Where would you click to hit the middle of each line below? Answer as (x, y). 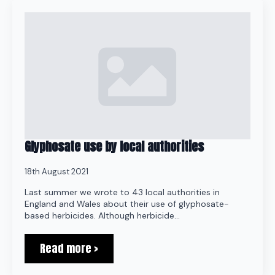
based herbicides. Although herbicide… (102, 215)
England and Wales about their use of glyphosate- (127, 204)
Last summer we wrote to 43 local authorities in (122, 192)
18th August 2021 (56, 172)
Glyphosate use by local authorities (114, 146)
